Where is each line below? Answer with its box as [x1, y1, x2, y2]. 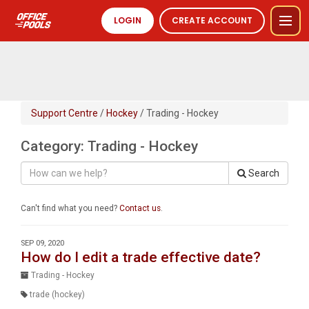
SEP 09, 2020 [21, 239, 64, 248]
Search [246, 168, 279, 179]
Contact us [119, 203, 161, 213]
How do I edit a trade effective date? [21, 249, 261, 266]
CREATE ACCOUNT [172, 14, 252, 26]
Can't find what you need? [21, 203, 119, 213]
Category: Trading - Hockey [21, 138, 198, 154]
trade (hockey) [30, 290, 85, 299]
